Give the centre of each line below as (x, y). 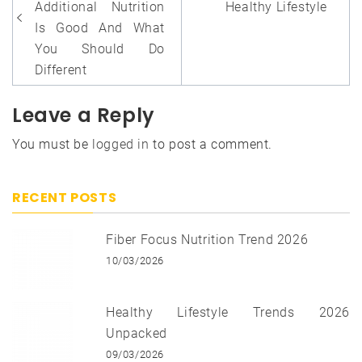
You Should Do (100, 48)
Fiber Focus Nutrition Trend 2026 (207, 239)
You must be (53, 144)
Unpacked (137, 333)
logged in (121, 144)
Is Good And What (100, 27)
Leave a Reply (84, 115)
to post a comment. (211, 144)
